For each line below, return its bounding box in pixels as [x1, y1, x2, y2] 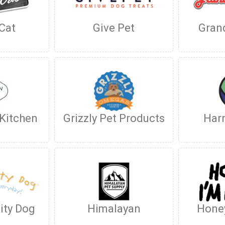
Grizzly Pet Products [63, 112, 165, 125]
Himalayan [87, 202, 141, 215]
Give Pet [93, 22, 135, 34]
